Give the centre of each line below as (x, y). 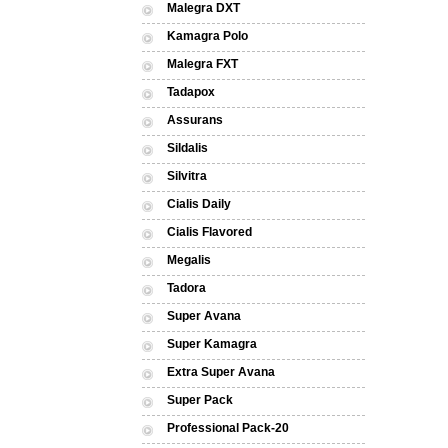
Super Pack (200, 400)
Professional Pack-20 (228, 428)
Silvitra (187, 176)
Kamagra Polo (207, 36)
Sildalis (187, 148)
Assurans (195, 120)
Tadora (186, 288)
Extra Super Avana (221, 372)
